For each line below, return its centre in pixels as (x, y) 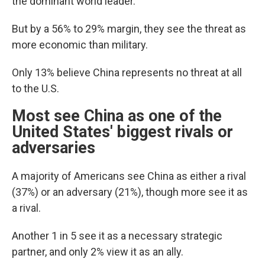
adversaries (54, 148)
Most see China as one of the (117, 116)
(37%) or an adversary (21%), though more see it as (130, 192)
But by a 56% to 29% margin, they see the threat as (129, 29)
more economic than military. (80, 45)
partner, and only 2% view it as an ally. (98, 252)
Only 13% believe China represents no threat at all (127, 72)
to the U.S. (35, 88)
